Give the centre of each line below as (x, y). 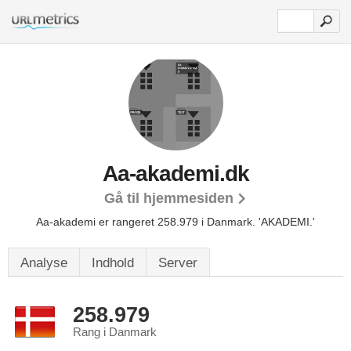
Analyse (44, 263)
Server (178, 263)
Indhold (113, 263)
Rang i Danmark (115, 332)
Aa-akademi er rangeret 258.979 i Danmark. (147, 222)
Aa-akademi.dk (175, 174)
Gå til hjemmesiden (169, 198)
